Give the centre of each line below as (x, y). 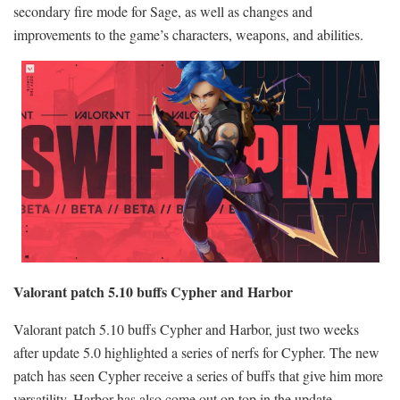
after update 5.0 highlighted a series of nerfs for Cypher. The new (196, 352)
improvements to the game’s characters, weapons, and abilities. (188, 34)
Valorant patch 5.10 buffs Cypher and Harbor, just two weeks (186, 329)
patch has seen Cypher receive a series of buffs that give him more (198, 375)
